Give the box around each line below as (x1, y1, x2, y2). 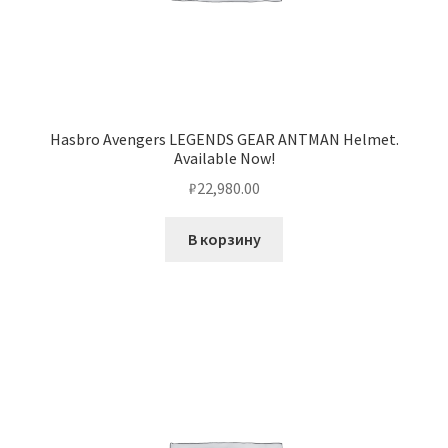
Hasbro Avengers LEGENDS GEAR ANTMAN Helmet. (49, 128, 399, 149)
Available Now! (173, 147, 275, 168)
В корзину (187, 229, 261, 250)
